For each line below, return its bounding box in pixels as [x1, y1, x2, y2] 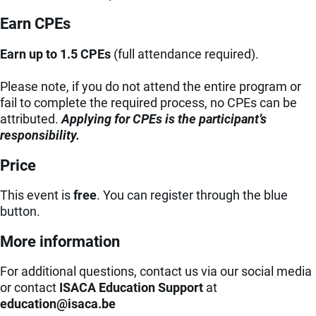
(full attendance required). [111, 46, 259, 61]
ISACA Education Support [59, 280, 203, 296]
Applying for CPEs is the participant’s [61, 111, 267, 126]
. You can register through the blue [97, 188, 288, 202]
